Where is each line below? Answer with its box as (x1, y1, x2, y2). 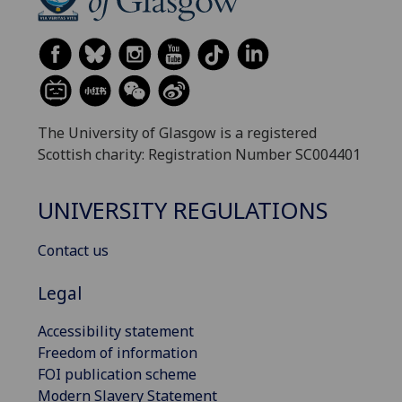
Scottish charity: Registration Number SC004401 (38, 144, 361, 164)
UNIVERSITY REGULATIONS (38, 195, 328, 227)
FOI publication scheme (38, 364, 197, 385)
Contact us (38, 240, 109, 261)
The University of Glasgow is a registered (38, 122, 317, 143)
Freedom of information (38, 343, 197, 363)
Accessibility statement (38, 321, 194, 342)
